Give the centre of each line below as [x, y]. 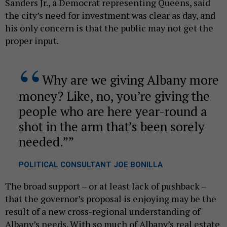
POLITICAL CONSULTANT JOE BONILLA [90, 164]
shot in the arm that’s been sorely [111, 126]
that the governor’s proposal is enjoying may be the [111, 198]
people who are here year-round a [113, 111]
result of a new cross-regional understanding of [103, 211]
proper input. [32, 40]
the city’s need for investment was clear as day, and [110, 15]
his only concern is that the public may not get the [109, 28]
